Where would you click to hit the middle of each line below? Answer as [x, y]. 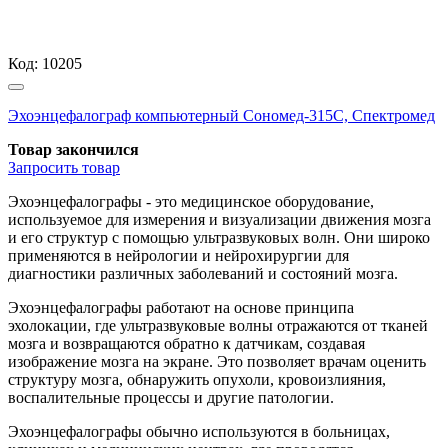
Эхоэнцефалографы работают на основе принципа [181, 307]
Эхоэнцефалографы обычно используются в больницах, [199, 431]
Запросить [43, 167]
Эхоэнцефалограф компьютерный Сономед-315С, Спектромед [221, 115]
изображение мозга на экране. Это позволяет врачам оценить [217, 361]
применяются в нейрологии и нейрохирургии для [178, 255]
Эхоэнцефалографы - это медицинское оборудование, [191, 201]
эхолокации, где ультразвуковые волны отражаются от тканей [218, 325]
